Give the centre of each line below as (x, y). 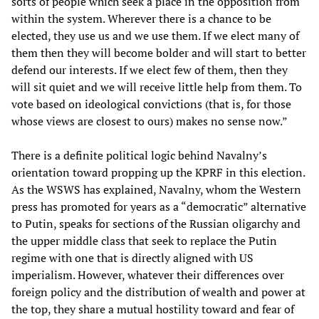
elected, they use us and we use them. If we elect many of (155, 35)
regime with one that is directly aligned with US (132, 257)
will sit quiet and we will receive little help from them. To (157, 87)
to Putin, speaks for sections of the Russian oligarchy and (156, 223)
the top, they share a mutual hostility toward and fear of (153, 309)
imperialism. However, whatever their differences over (148, 274)
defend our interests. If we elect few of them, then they (150, 69)
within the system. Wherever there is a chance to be (141, 18)
